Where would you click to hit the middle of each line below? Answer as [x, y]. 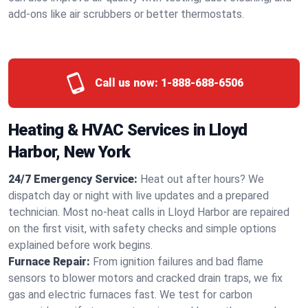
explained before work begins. [80, 245]
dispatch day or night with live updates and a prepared [139, 196]
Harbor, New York [69, 152]
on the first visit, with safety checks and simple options [142, 229]
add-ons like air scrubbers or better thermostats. [126, 14]
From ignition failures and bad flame [178, 262]
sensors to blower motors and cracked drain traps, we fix [145, 278]
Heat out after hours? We [202, 179]
